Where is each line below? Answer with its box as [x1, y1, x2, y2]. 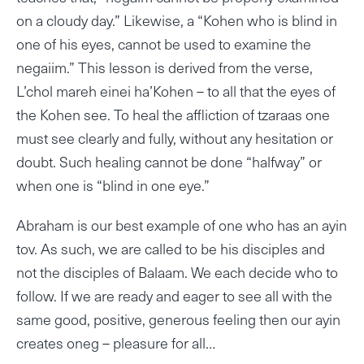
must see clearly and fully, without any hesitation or [16, 126, 333, 149]
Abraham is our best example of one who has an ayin [16, 214, 347, 236]
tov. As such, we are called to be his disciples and [16, 237, 325, 260]
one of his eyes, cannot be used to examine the [16, 32, 311, 54]
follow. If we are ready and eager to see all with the [16, 284, 332, 307]
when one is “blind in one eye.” [16, 173, 210, 196]
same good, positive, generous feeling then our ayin [16, 308, 340, 331]
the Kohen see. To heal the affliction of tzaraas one [16, 102, 330, 125]
